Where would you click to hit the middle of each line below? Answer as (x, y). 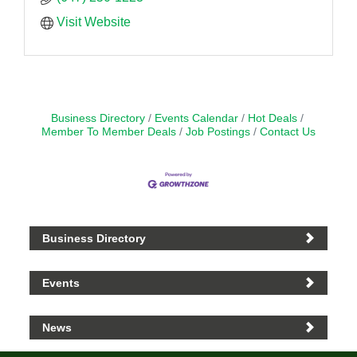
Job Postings (218, 131)
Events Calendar (196, 118)
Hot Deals (272, 118)
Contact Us (288, 131)
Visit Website (94, 22)
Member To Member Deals (109, 131)
